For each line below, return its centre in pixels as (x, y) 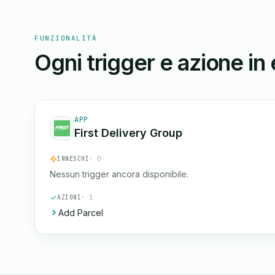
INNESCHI (73, 159)
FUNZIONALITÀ (66, 38)
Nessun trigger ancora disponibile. (119, 174)
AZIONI (69, 197)
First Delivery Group (128, 133)
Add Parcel (81, 213)
